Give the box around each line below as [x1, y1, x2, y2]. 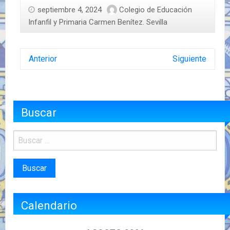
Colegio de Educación [119, 5, 192, 14]
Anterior [29, 53, 57, 64]
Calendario [21, 198, 77, 212]
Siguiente [172, 53, 206, 64]
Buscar [21, 106, 56, 120]
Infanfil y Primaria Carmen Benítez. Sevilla [28, 17, 167, 27]
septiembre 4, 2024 [37, 5, 102, 14]
